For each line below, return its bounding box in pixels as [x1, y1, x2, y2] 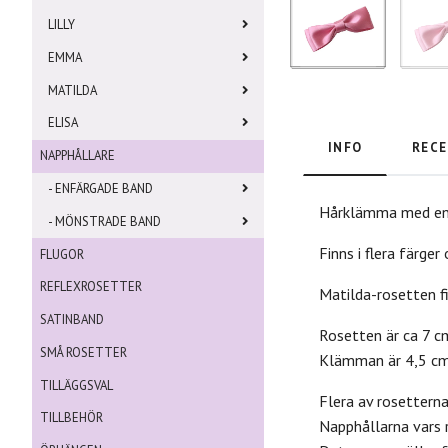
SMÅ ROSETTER [40, 343, 127, 361]
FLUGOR [40, 245, 84, 263]
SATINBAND [40, 311, 104, 329]
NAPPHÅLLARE [40, 147, 115, 165]
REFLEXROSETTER [40, 278, 142, 296]
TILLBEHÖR [40, 409, 103, 427]
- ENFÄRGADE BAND [48, 180, 153, 198]
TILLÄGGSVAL [40, 376, 113, 394]
